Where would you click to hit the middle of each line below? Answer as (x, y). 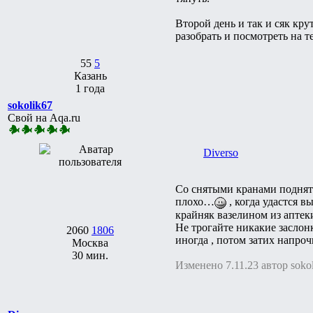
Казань (90, 75)
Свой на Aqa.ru (44, 117)
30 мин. (90, 255)
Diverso (221, 152)
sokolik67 (30, 105)
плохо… (195, 201)
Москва (90, 242)
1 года (90, 88)
